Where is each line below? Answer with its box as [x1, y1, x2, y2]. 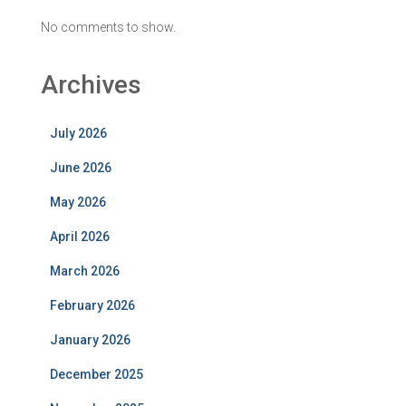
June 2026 [50, 159, 111, 175]
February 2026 [50, 297, 135, 313]
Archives [41, 69, 141, 100]
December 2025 [50, 366, 143, 382]
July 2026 [50, 125, 107, 140]
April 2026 [50, 228, 110, 244]
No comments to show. [41, 19, 176, 34]
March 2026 [50, 263, 120, 278]
